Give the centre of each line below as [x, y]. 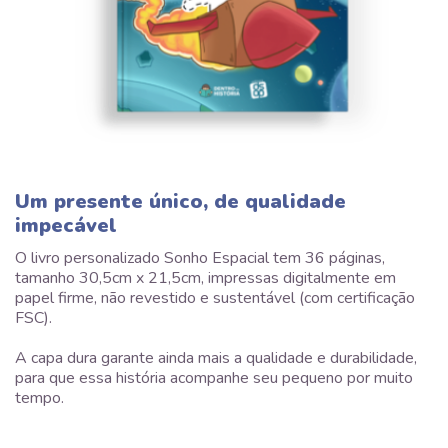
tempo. [39, 398]
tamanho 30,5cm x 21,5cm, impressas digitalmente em [205, 278]
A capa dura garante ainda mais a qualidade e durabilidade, [216, 358]
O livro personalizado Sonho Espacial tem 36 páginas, [200, 258]
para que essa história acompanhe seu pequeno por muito [214, 378]
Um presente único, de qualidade [180, 202]
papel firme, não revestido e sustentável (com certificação [215, 298]
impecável [66, 226]
